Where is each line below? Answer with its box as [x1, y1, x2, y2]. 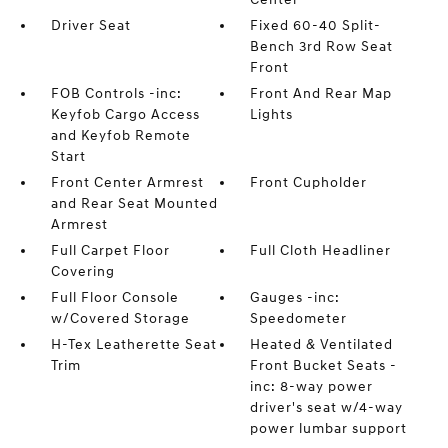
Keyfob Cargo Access [50, 106, 200, 123]
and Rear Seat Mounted [50, 195, 218, 212]
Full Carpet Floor [50, 242, 170, 259]
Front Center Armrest [50, 174, 204, 191]
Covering [50, 263, 115, 280]
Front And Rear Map [250, 85, 393, 102]
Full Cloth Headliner [250, 242, 392, 259]
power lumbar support [250, 420, 408, 437]
